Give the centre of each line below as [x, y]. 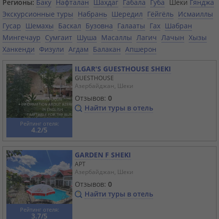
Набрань [92, 14]
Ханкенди [19, 49]
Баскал [70, 26]
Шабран [178, 26]
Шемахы [40, 26]
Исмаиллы [196, 14]
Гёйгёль [160, 14]
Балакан [107, 49]
